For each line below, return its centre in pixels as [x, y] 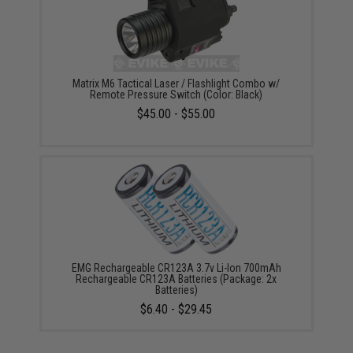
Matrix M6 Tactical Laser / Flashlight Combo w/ [176, 84]
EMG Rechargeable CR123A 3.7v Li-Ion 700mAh [176, 268]
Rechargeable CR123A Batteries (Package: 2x [176, 279]
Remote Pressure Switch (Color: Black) [176, 95]
